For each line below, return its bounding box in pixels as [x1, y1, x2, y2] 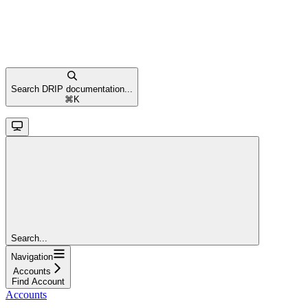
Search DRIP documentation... [11, 83, 133, 94]
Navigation [11, 251, 53, 262]
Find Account [12, 276, 65, 287]
